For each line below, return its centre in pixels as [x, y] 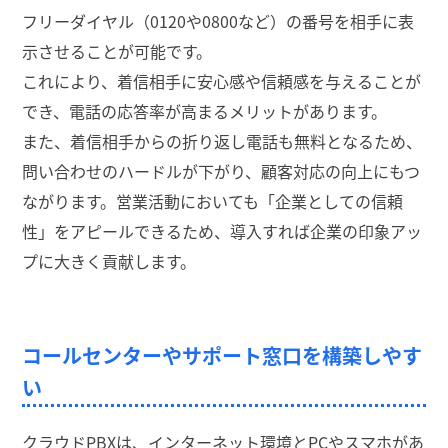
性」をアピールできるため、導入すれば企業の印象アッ [222, 231]
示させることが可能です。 [117, 51]
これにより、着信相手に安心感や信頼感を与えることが [221, 81]
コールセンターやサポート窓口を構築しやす [222, 356]
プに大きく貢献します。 [109, 261]
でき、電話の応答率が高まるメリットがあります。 [205, 111]
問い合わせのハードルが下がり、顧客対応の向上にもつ [221, 171]
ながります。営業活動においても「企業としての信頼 [213, 201]
